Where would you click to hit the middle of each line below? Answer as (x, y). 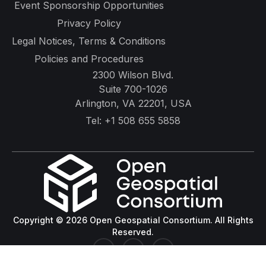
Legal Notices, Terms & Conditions (89, 41)
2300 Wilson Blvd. (133, 75)
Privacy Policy (89, 23)
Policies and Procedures (89, 59)
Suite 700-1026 (133, 89)
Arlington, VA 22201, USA (133, 104)
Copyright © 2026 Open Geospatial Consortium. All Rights (133, 220)
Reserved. (133, 232)
